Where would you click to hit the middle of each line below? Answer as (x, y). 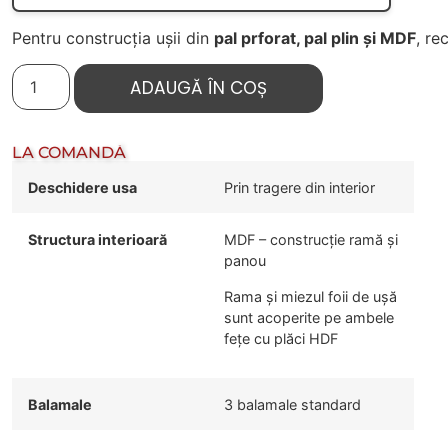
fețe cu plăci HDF (281, 338)
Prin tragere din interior (300, 188)
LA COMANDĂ (69, 153)
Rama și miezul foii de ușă (311, 296)
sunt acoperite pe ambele (309, 317)
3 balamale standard (293, 405)
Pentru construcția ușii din (113, 38)
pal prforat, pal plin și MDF (315, 38)
